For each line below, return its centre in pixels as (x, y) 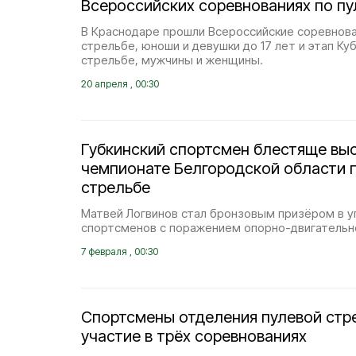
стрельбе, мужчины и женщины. (172, 60)
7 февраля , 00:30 (120, 252)
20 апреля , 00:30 (120, 84)
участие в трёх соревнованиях (194, 336)
